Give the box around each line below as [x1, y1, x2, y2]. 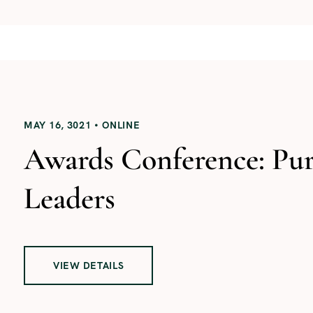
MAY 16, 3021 [24, 118, 92, 131]
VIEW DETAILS [53, 259, 124, 272]
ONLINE [102, 118, 140, 131]
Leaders [24, 179, 115, 217]
